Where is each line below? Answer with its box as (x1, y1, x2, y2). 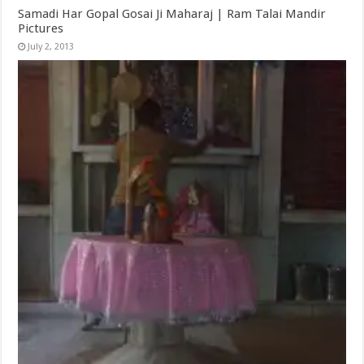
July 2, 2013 (28, 41, 75, 52)
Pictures (18, 20, 64, 36)
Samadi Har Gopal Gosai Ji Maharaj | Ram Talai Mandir (18, 6, 327, 21)
